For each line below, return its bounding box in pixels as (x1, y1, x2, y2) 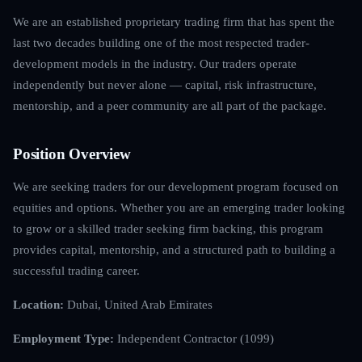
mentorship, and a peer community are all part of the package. (13, 98, 326, 112)
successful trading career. (13, 263, 140, 277)
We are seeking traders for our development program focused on (13, 179, 339, 193)
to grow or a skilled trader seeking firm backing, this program (13, 221, 323, 235)
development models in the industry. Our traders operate (13, 56, 297, 70)
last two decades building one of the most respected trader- (13, 35, 309, 49)
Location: (13, 297, 64, 311)
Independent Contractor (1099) (114, 330, 274, 345)
